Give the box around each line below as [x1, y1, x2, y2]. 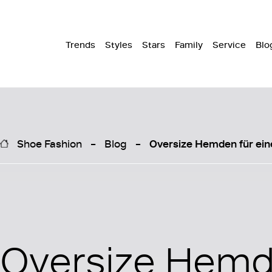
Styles [105, 38, 132, 51]
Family [175, 38, 203, 51]
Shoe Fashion [17, 135, 82, 151]
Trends [66, 38, 95, 51]
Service [212, 38, 246, 51]
